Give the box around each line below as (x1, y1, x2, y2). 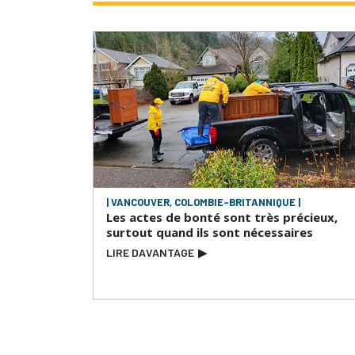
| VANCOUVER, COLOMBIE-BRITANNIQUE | (106, 195, 300, 208)
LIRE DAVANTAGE (106, 245, 194, 259)
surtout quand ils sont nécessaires (106, 223, 313, 240)
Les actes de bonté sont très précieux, (106, 208, 338, 225)
